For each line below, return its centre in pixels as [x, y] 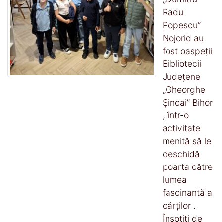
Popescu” [182, 25]
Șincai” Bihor [188, 102]
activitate [181, 128]
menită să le [187, 141]
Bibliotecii [182, 63]
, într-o [176, 115]
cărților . [179, 205]
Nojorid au [183, 38]
